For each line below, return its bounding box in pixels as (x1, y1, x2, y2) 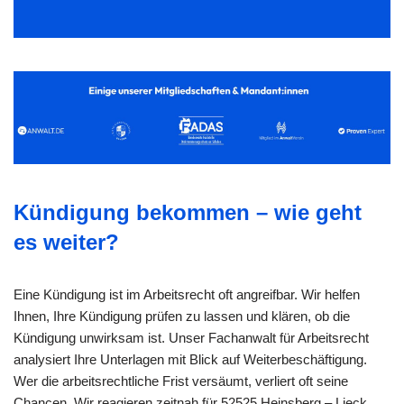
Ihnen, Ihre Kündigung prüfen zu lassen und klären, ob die (14, 308, 350, 324)
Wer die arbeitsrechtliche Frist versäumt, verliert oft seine (14, 372, 348, 389)
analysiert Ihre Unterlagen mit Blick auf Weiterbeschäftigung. (14, 351, 367, 367)
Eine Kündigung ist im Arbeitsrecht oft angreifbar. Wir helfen (14, 286, 360, 302)
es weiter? (14, 229, 119, 254)
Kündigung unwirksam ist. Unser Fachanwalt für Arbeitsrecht (14, 329, 369, 345)
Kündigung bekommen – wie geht (14, 199, 362, 225)
